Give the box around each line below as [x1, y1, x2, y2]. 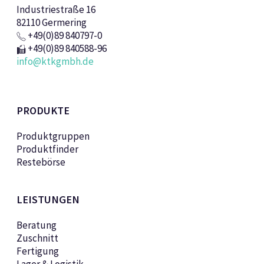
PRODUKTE [16, 104, 70, 118]
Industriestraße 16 [16, 3, 95, 16]
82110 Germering [16, 16, 87, 29]
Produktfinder [16, 143, 78, 156]
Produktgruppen [16, 130, 90, 143]
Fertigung [16, 245, 59, 258]
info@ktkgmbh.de [16, 55, 94, 68]
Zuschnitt [16, 232, 58, 245]
